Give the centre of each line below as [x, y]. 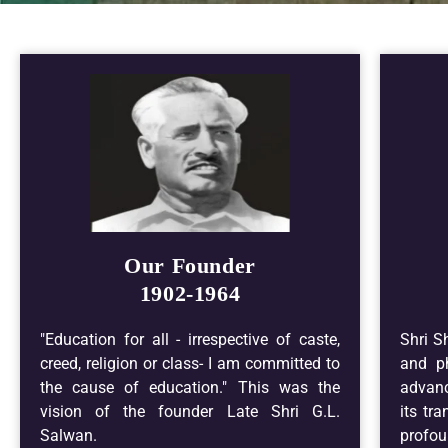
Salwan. [68, 435]
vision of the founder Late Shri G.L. [190, 411]
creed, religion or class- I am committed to [190, 363]
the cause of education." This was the [190, 387]
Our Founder [190, 265]
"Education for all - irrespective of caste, [190, 339]
